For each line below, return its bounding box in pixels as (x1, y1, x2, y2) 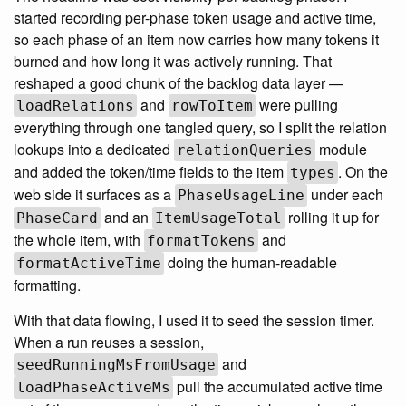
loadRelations (16, 96, 134, 114)
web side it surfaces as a (14, 183, 175, 205)
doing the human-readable (164, 251, 337, 273)
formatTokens (147, 231, 256, 249)
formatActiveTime (16, 254, 161, 272)
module (315, 138, 367, 159)
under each (307, 183, 383, 205)
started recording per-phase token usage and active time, (14, 6, 376, 28)
